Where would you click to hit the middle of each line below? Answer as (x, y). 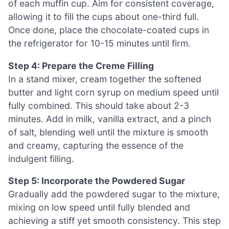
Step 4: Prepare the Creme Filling (81, 65)
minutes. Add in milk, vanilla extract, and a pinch (110, 119)
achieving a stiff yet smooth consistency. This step (114, 221)
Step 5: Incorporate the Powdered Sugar (97, 181)
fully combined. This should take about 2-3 (99, 105)
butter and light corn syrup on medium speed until (113, 92)
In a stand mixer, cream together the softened (105, 79)
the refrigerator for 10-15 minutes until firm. (99, 43)
